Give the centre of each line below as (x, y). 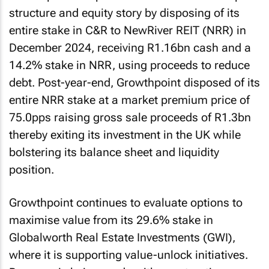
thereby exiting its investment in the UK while (125, 135)
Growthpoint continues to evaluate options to (126, 202)
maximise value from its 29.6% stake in (111, 220)
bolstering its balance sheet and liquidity (114, 152)
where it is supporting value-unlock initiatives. (128, 255)
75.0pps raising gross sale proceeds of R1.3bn (130, 117)
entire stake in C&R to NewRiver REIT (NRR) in (128, 30)
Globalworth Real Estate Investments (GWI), (122, 237)
